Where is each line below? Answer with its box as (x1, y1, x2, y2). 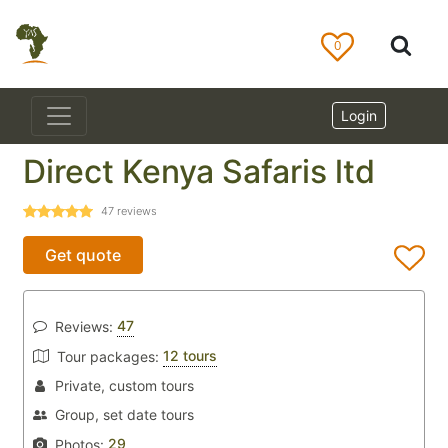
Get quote (45, 245, 121, 265)
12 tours (163, 347, 217, 364)
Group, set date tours (55, 406, 194, 423)
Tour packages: (57, 347, 159, 365)
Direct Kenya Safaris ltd (23, 152, 375, 191)
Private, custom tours (55, 377, 194, 394)
